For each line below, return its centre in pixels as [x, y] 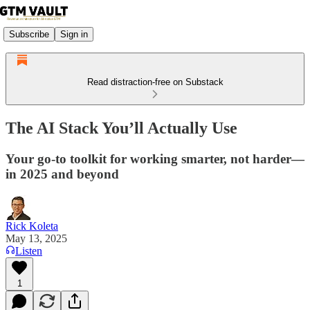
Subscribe [29, 34]
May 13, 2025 [36, 238]
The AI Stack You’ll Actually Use [121, 128]
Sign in [74, 34]
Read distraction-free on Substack [155, 82]
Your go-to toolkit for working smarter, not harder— [155, 158]
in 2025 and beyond [62, 174]
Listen [29, 250]
